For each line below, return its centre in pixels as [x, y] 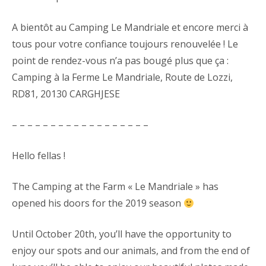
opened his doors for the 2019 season [98, 203]
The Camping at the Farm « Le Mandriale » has [115, 186]
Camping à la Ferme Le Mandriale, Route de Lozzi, [122, 77]
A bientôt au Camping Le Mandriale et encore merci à [130, 27]
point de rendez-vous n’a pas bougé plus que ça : [120, 61]
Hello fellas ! [39, 156]
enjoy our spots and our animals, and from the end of [131, 251]
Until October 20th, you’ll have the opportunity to [122, 234]
